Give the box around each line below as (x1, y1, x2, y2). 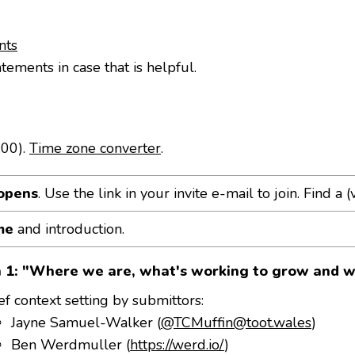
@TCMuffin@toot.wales (161, 313, 312, 333)
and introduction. (13, 219, 125, 239)
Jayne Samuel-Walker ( (11, 313, 162, 333)
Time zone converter (29, 138, 161, 158)
